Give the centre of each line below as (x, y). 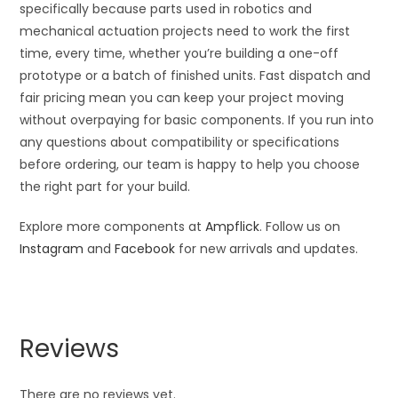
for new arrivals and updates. (267, 249)
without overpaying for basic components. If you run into (197, 120)
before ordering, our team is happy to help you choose (190, 164)
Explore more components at (113, 227)
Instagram (52, 249)
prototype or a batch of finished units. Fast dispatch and (195, 76)
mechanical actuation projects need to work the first (185, 31)
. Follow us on (300, 227)
